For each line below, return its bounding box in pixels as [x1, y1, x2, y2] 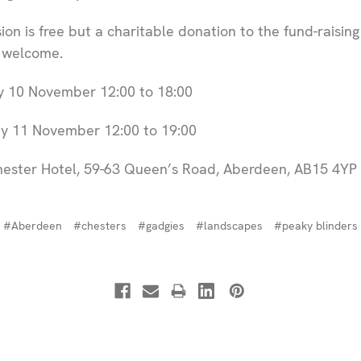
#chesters [73, 218, 127, 233]
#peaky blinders [274, 218, 358, 233]
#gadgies [138, 218, 185, 233]
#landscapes [196, 218, 263, 233]
